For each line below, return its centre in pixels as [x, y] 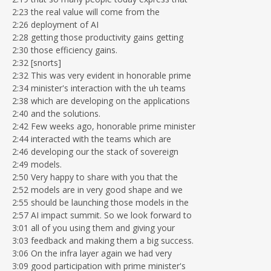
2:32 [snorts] [37, 62]
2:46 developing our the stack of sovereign [95, 151]
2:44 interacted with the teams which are [92, 139]
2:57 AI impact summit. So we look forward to [102, 215]
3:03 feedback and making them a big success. [103, 240]
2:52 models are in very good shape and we [97, 189]
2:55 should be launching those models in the [100, 202]
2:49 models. [37, 164]
